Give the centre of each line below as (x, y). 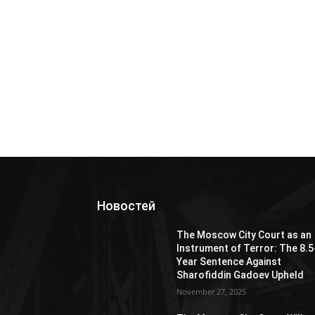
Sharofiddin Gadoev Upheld (240, 275)
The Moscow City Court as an (244, 234)
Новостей (126, 205)
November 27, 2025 (212, 291)
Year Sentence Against (229, 261)
